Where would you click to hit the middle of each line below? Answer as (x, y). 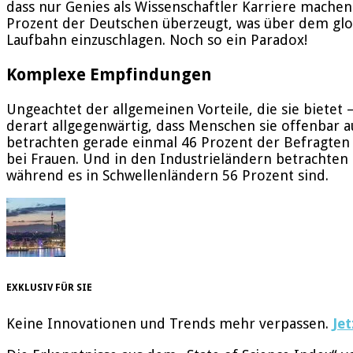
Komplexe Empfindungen (109, 74)
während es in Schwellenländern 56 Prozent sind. (167, 175)
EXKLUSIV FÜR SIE (49, 288)
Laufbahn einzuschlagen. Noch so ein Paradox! (157, 39)
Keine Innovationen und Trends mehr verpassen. (169, 324)
